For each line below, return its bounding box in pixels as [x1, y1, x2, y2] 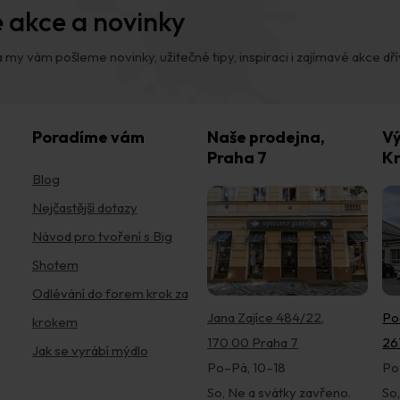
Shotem [31, 255, 79, 273]
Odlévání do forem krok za [31, 284, 188, 302]
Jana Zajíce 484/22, [206, 309, 324, 327]
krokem [31, 312, 78, 330]
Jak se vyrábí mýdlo [31, 341, 148, 359]
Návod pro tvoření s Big [31, 227, 172, 245]
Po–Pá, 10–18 [206, 359, 286, 377]
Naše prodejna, [206, 126, 325, 147]
